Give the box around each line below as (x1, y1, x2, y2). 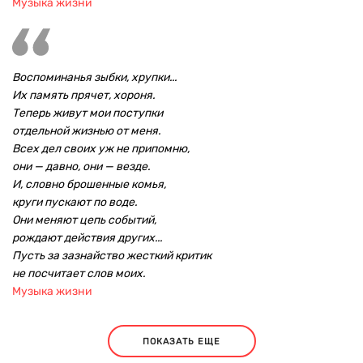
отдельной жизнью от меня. (12, 124, 160, 138)
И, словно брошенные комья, (12, 177, 166, 191)
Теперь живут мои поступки (12, 106, 163, 120)
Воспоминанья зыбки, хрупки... (12, 70, 177, 84)
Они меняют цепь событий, (12, 213, 156, 227)
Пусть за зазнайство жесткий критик (12, 249, 211, 263)
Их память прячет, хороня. (12, 88, 155, 102)
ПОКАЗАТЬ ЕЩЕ (143, 335, 220, 347)
